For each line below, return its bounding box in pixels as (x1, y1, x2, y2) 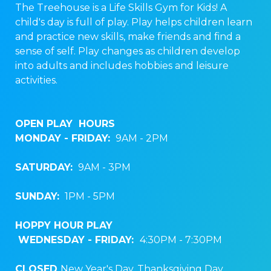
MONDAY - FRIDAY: (15, 132, 113, 145)
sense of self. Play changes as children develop (15, 45, 240, 57)
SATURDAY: (15, 162, 76, 174)
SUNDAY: (15, 191, 62, 203)
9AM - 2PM (113, 132, 171, 145)
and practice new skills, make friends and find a (15, 31, 241, 43)
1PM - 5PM (62, 191, 117, 203)
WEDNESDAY (15, 234, 85, 246)
